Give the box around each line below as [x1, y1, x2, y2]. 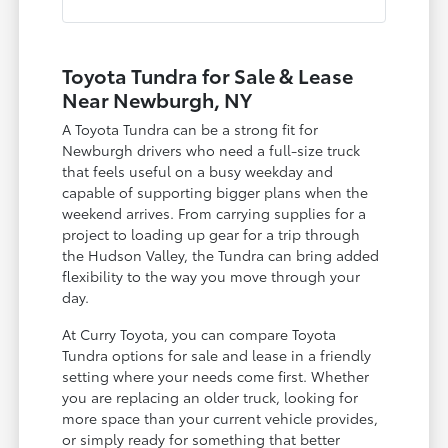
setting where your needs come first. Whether [62, 365, 370, 386]
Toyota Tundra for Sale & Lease [62, 60, 354, 89]
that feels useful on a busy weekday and [62, 160, 334, 181]
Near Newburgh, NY [62, 84, 253, 113]
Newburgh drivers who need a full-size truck [62, 139, 361, 160]
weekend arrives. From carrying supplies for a [62, 202, 367, 223]
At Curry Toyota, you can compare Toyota [62, 323, 337, 344]
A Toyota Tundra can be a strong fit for [62, 118, 319, 139]
